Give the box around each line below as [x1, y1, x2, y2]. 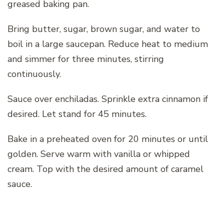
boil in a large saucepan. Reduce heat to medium [7, 37, 208, 50]
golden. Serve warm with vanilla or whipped [7, 147, 190, 160]
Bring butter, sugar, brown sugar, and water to [7, 22, 200, 35]
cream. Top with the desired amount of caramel [7, 162, 203, 175]
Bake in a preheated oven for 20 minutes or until [7, 132, 208, 145]
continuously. [7, 67, 61, 80]
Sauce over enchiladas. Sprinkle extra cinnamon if [7, 92, 208, 105]
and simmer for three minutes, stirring [7, 52, 164, 65]
